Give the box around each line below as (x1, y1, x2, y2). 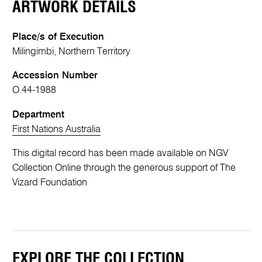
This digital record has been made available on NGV (12, 149, 229, 159)
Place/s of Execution (12, 32, 105, 42)
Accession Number (12, 71, 98, 81)
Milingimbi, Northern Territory (12, 46, 131, 57)
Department (12, 109, 65, 120)
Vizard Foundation (12, 178, 88, 188)
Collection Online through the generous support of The (12, 163, 236, 174)
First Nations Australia (12, 124, 101, 135)
